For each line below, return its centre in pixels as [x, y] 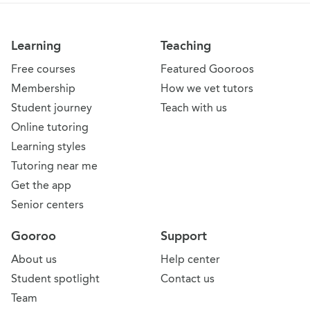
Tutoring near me [54, 166]
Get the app [41, 185]
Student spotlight [55, 279]
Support [184, 236]
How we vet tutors [207, 89]
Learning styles [48, 147]
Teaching [186, 46]
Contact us [188, 279]
